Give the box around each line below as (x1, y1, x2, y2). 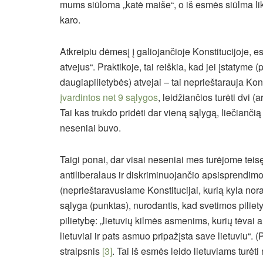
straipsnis (60, 244, 102, 258)
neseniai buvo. (60, 121, 121, 135)
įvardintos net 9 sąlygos (60, 90, 158, 104)
